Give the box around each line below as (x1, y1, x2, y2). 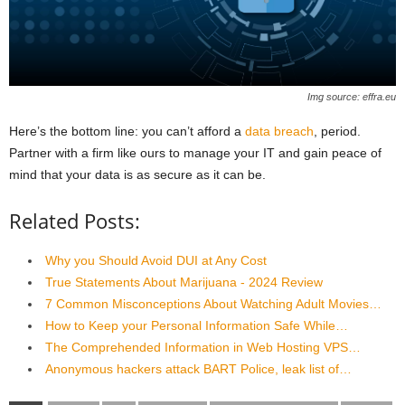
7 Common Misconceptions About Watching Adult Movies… (45, 296, 381, 311)
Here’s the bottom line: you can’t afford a (9, 123, 245, 138)
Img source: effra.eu (307, 90, 396, 102)
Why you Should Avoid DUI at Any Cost (45, 252, 267, 268)
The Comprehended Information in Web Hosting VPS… (45, 339, 361, 354)
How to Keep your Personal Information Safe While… (45, 317, 348, 333)
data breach (245, 123, 314, 138)
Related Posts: (9, 206, 140, 234)
